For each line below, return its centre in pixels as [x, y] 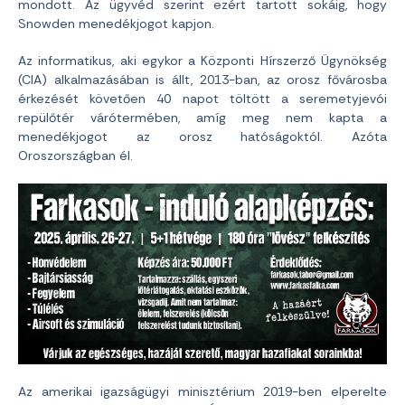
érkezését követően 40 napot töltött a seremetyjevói [202, 99]
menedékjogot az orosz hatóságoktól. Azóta [202, 137]
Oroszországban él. [75, 156]
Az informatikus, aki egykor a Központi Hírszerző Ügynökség [202, 61]
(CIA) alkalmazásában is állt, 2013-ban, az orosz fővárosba [202, 80]
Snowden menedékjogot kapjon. [116, 24]
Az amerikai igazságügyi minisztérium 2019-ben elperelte [202, 391]
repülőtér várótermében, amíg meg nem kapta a [202, 118]
